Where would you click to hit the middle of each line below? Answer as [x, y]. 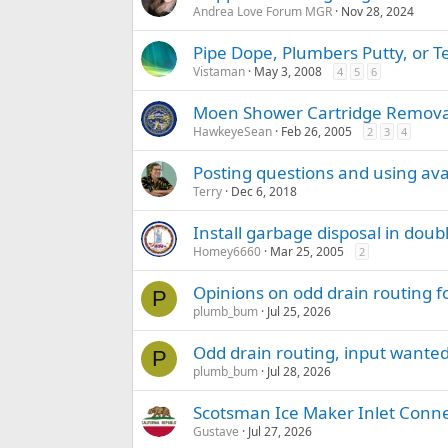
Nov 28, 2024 [377, 12]
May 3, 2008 [288, 72]
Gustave [216, 432]
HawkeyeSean [232, 132]
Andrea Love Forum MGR [262, 12]
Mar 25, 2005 [307, 252]
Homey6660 [227, 252]
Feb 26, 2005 [316, 132]
